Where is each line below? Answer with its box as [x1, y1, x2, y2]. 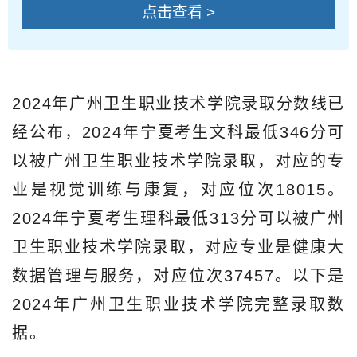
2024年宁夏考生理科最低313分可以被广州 [12, 209, 345, 227]
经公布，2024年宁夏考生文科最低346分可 [12, 123, 345, 141]
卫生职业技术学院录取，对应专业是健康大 [12, 237, 345, 256]
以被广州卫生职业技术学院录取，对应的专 [12, 151, 345, 170]
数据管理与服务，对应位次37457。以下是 [12, 266, 345, 284]
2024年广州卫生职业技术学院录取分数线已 [12, 94, 345, 112]
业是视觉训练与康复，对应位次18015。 [12, 180, 345, 198]
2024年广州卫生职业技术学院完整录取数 [12, 295, 345, 313]
